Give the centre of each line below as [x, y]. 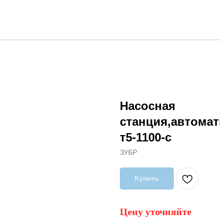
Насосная [148, 106]
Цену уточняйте [156, 212]
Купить [147, 178]
